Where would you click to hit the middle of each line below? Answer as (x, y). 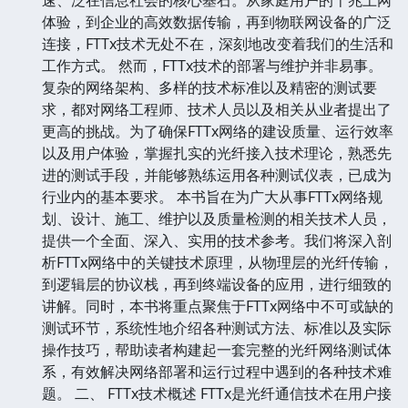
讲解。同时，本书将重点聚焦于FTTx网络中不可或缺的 (218, 306)
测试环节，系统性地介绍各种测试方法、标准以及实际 (217, 327)
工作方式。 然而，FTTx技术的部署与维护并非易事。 (212, 65)
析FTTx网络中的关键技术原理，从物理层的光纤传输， (218, 262)
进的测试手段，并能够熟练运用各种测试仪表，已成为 (217, 174)
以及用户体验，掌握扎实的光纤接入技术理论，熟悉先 (217, 153)
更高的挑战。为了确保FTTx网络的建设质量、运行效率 (218, 131)
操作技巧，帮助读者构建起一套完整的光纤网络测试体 (217, 349)
